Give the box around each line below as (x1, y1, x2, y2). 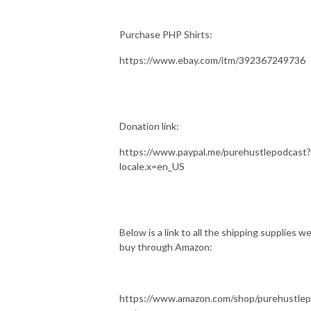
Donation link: (119, 119, 179, 132)
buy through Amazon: (119, 240, 212, 253)
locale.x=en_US (119, 160, 185, 172)
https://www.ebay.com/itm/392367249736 (119, 53, 308, 66)
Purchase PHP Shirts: (119, 28, 212, 40)
